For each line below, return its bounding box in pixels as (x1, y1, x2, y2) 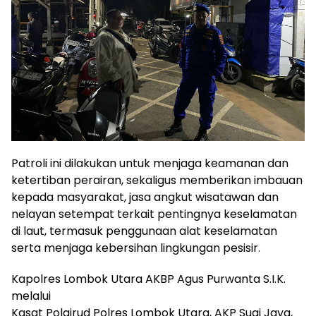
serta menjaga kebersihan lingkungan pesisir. (11, 240, 260, 257)
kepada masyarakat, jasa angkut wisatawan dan (11, 189, 279, 206)
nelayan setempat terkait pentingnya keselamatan (11, 206, 297, 223)
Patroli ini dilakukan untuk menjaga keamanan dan (11, 155, 288, 172)
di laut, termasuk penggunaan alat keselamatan (11, 223, 277, 240)
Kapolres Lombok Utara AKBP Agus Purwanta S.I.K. (11, 271, 286, 288)
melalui (11, 288, 51, 305)
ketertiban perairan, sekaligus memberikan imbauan (11, 172, 303, 189)
